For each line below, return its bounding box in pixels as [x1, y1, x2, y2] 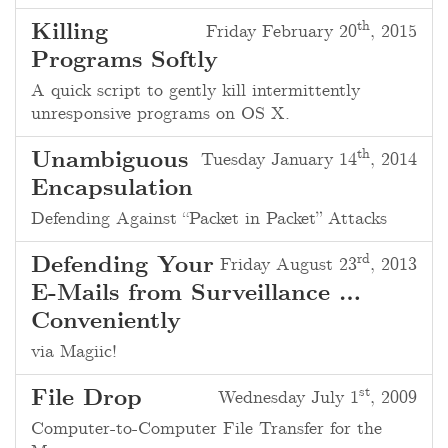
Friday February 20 [206, 20, 357, 44]
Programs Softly [31, 46, 218, 76]
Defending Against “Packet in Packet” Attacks [31, 207, 387, 231]
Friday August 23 [220, 253, 357, 277]
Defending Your [31, 251, 214, 281]
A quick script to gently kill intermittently [31, 79, 360, 103]
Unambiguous [31, 146, 188, 176]
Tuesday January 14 [201, 148, 357, 172]
